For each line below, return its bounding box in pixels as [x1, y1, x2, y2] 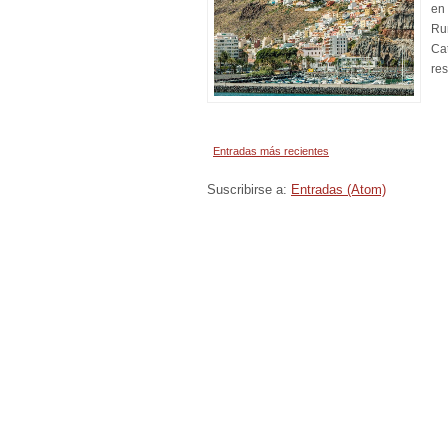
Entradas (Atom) [291, 182, 386, 197]
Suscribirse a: [207, 182, 291, 197]
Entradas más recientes [213, 145, 329, 157]
